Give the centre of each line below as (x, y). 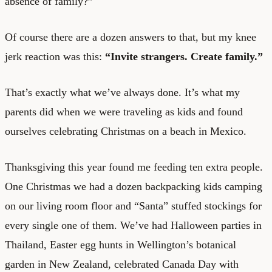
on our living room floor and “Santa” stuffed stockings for (133, 206)
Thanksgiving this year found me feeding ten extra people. (134, 167)
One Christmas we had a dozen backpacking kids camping (134, 186)
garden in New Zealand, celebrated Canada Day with (122, 264)
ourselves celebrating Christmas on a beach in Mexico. (126, 131)
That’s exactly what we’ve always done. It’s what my (122, 92)
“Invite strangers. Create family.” (184, 56)
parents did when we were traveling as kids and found (124, 111)
